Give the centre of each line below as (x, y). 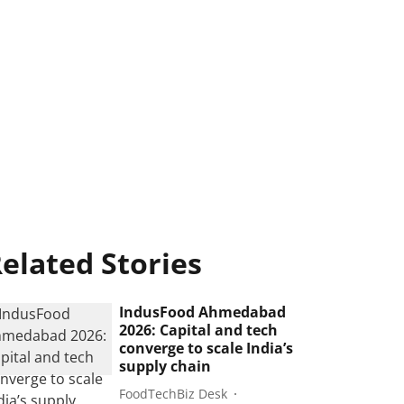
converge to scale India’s (207, 348)
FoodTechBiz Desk (174, 393)
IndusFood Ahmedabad (203, 312)
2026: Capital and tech (199, 330)
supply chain (165, 366)
